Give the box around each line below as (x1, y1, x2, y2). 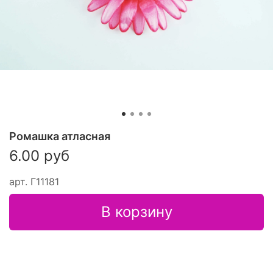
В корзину (101, 202, 172, 221)
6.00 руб (9, 146, 69, 165)
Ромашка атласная (9, 129, 110, 143)
